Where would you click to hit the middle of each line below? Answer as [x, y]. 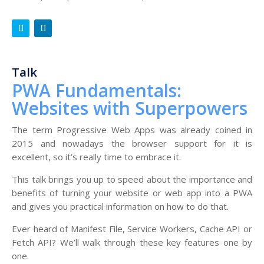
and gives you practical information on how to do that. [120, 206]
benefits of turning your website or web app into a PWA [132, 192]
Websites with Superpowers [130, 108]
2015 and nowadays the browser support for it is [132, 143]
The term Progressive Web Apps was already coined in [132, 129]
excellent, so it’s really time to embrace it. [96, 156]
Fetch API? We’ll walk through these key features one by [132, 242]
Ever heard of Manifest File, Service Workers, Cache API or [132, 228]
